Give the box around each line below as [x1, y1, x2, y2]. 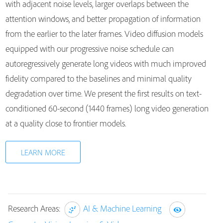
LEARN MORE [20, 147, 65, 157]
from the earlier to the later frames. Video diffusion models [5, 28, 203, 39]
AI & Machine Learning [83, 203, 161, 215]
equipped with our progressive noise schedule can [5, 43, 174, 54]
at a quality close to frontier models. [5, 117, 126, 129]
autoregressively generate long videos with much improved [5, 58, 206, 69]
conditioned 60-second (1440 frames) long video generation [5, 103, 209, 114]
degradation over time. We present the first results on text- [5, 88, 202, 99]
